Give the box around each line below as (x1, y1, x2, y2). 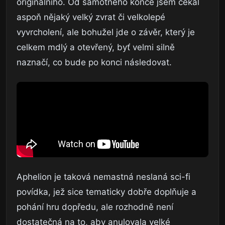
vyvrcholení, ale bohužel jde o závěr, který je (17, 27, 195, 37)
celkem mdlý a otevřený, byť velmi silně (17, 42, 175, 52)
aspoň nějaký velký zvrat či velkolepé (17, 12, 165, 22)
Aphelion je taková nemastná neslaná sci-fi (17, 171, 190, 182)
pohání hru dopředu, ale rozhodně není (17, 201, 173, 212)
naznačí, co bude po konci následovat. (17, 57, 172, 67)
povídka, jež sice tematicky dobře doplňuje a (17, 186, 196, 197)
